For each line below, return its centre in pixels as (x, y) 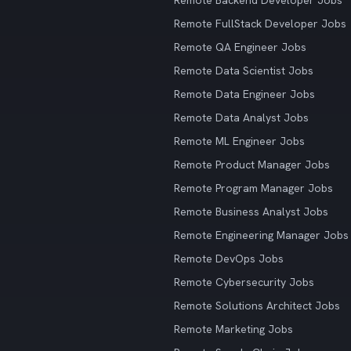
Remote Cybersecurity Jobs (244, 282)
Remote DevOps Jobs (229, 259)
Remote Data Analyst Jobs (241, 118)
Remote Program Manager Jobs (253, 188)
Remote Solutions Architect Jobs (257, 306)
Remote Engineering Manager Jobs (261, 235)
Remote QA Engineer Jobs (240, 47)
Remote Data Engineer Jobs (244, 94)
